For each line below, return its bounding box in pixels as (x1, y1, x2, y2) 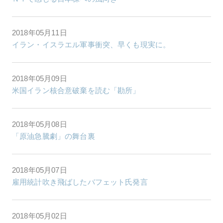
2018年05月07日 (12, 165, 67, 174)
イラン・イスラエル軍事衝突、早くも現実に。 (12, 40, 171, 49)
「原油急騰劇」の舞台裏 (12, 131, 95, 140)
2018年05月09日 (12, 74, 67, 83)
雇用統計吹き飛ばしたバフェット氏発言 (12, 177, 148, 186)
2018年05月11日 (12, 28, 67, 37)
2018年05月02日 (12, 211, 67, 220)
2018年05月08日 (12, 119, 67, 128)
